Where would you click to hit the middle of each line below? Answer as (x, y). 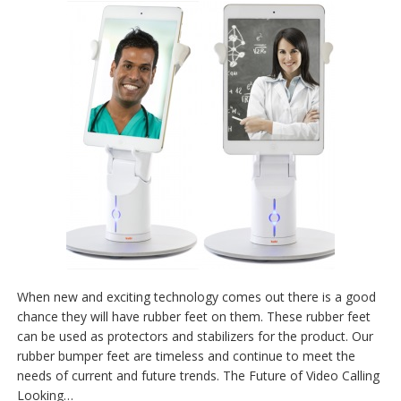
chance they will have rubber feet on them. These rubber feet (194, 317)
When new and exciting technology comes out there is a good (196, 297)
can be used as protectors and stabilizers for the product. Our (195, 337)
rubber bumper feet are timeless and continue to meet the (186, 356)
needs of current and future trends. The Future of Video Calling (198, 376)
